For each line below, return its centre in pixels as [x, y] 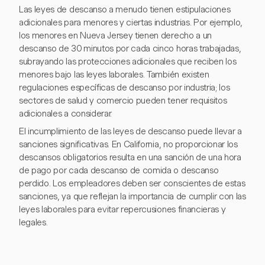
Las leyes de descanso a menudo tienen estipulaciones [125, 10]
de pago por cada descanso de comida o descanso [119, 171]
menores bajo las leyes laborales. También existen [114, 75]
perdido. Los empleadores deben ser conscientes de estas [132, 184]
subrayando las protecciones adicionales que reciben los [128, 62]
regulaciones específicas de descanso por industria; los [125, 88]
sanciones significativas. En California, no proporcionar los [128, 145]
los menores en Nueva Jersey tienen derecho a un [115, 36]
